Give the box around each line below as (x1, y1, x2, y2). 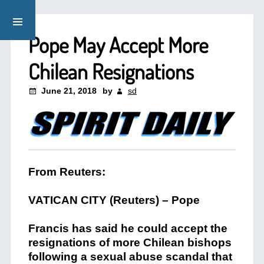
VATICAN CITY (28, 194, 107, 206)
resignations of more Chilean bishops (28, 236, 232, 249)
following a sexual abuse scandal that (28, 250, 232, 263)
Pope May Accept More (28, 31, 208, 58)
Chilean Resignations (28, 58, 194, 85)
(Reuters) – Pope (106, 194, 200, 206)
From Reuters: (28, 166, 105, 178)
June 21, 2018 (41, 86, 97, 95)
